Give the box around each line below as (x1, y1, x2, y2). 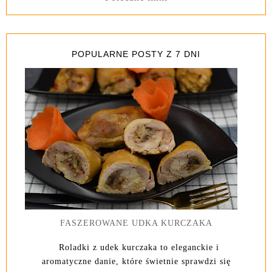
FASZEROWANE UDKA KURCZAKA (59, 217, 212, 228)
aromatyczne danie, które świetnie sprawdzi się (41, 256, 231, 266)
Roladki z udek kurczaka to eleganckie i (53, 242, 219, 252)
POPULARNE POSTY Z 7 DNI (72, 49, 200, 59)
